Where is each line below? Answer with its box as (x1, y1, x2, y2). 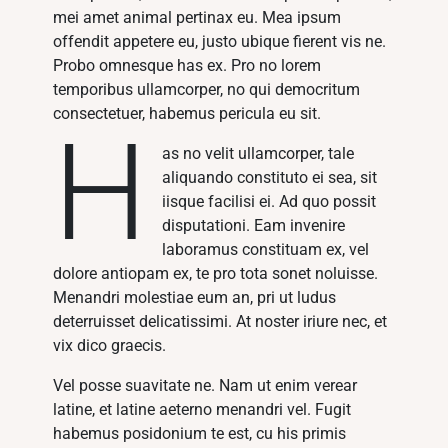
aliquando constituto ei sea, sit (161, 167, 377, 187)
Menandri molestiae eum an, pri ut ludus (53, 287, 337, 307)
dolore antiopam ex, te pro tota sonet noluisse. (53, 263, 379, 283)
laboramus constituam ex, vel (161, 239, 369, 259)
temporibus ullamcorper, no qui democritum (53, 79, 361, 99)
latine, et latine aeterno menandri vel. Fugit (53, 399, 352, 419)
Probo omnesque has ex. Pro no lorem (53, 55, 322, 75)
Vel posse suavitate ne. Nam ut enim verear (53, 375, 358, 395)
